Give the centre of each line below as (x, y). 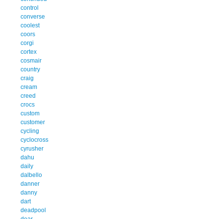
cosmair (31, 60)
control (30, 8)
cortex (29, 52)
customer (33, 122)
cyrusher (32, 148)
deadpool (33, 210)
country (30, 69)
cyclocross (34, 140)
